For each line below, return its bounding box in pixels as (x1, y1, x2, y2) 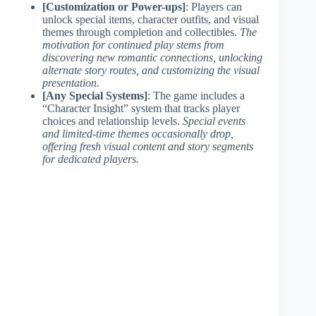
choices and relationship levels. (42, 114, 183, 127)
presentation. (42, 76, 99, 89)
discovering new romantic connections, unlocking (42, 51, 262, 63)
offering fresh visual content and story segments (42, 140, 253, 152)
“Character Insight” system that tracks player (42, 102, 240, 114)
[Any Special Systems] (42, 89, 147, 102)
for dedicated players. (42, 152, 139, 165)
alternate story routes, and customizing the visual (42, 63, 260, 76)
